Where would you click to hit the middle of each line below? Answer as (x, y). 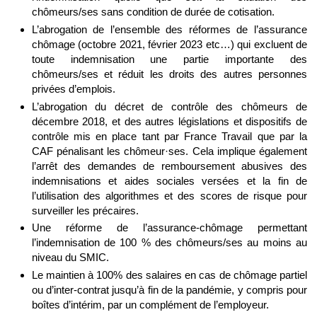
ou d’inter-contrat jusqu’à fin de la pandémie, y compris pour (169, 290)
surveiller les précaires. (85, 210)
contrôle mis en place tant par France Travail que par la (169, 136)
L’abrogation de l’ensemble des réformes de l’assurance (169, 29)
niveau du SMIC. (70, 258)
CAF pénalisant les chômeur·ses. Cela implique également (169, 151)
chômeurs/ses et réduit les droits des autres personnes (169, 74)
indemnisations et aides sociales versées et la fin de (169, 180)
